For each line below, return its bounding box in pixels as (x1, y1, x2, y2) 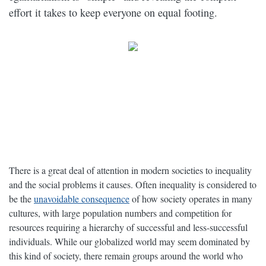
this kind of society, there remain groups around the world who (9, 249, 243, 262)
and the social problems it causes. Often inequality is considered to (9, 178, 256, 191)
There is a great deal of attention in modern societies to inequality (9, 164, 252, 177)
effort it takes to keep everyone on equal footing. (9, 5, 217, 20)
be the (9, 192, 34, 205)
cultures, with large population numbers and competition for (9, 207, 232, 220)
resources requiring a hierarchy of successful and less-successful (9, 221, 248, 234)
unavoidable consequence (34, 192, 129, 205)
